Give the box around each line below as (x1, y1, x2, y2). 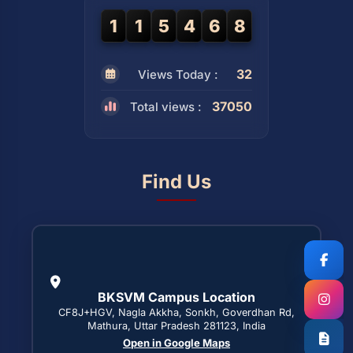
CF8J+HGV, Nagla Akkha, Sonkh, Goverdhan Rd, (58, 307, 295, 318)
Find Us (142, 170, 211, 193)
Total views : (130, 98, 202, 114)
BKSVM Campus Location (98, 289, 255, 305)
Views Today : (138, 66, 218, 82)
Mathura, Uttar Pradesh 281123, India (87, 320, 266, 332)
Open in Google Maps (123, 336, 230, 349)
